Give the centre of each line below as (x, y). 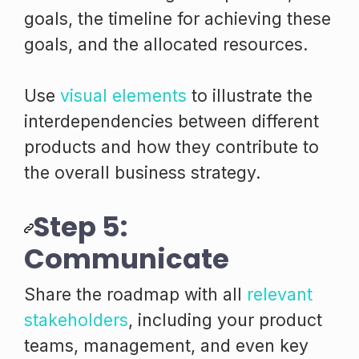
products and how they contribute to (171, 146)
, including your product (225, 319)
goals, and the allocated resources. (166, 44)
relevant (280, 294)
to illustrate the (250, 95)
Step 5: (81, 226)
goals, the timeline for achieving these (177, 18)
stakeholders (76, 319)
